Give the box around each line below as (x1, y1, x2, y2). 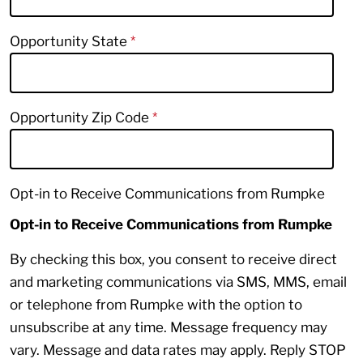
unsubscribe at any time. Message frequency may (10, 318, 327, 335)
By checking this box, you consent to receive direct (10, 250, 337, 267)
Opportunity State (10, 32, 130, 49)
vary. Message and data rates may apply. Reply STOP (10, 341, 346, 358)
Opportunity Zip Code (10, 109, 152, 126)
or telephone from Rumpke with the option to (10, 296, 302, 313)
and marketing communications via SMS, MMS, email (10, 273, 347, 290)
